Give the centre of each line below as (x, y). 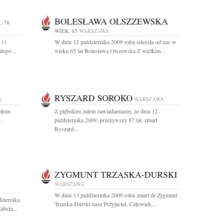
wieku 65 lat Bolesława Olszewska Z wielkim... (110, 51)
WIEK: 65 (66, 31)
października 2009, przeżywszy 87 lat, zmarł (106, 120)
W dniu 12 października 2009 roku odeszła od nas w (115, 42)
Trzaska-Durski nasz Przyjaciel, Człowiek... (105, 204)
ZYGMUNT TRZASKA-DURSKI (116, 174)
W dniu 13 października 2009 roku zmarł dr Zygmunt (116, 195)
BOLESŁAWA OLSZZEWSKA (111, 21)
